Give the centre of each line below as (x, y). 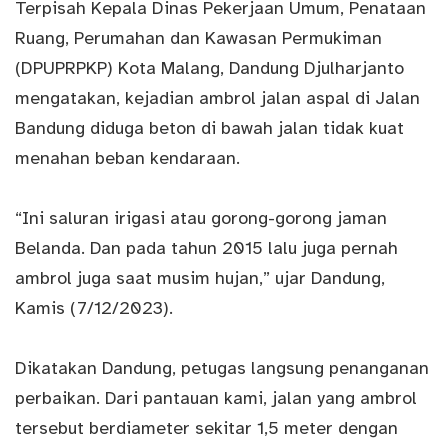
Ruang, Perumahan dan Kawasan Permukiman (198, 38)
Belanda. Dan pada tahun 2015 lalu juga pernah (206, 248)
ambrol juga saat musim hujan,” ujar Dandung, (200, 278)
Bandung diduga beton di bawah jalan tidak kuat (209, 128)
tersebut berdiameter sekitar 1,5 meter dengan (206, 428)
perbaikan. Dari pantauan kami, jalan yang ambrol (216, 398)
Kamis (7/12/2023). (94, 308)
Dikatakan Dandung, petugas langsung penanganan (222, 368)
